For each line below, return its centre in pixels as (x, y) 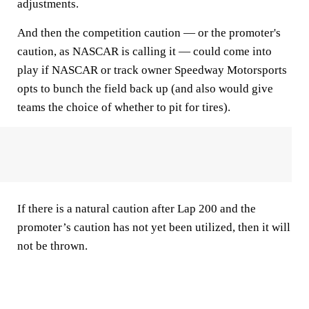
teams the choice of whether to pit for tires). (125, 107)
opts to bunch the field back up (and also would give (145, 89)
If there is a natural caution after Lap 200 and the (137, 209)
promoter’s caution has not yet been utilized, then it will (154, 227)
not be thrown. (52, 246)
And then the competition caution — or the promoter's (149, 33)
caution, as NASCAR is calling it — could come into (144, 51)
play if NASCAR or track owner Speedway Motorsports (152, 70)
